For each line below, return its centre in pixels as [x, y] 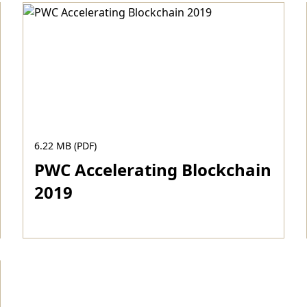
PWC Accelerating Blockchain [153, 170]
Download [69, 253]
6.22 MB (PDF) [66, 146]
